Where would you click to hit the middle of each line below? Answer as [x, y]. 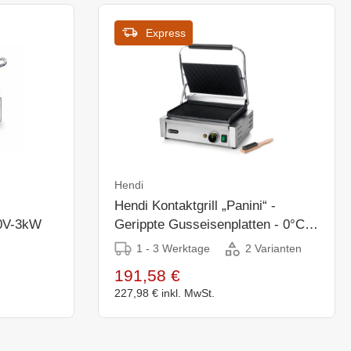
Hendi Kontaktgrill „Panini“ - [195, 205]
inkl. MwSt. [188, 293]
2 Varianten [273, 249]
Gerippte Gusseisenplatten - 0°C [209, 224]
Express [165, 33]
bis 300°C [143, 243]
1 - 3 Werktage [173, 248]
